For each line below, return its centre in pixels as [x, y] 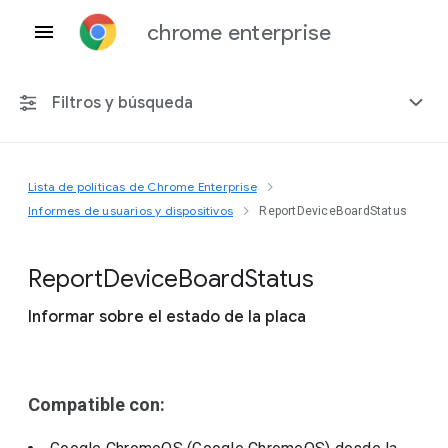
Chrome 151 [82, 241]
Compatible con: [97, 404]
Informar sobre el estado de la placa [167, 317]
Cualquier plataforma [112, 193]
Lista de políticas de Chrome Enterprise [142, 186]
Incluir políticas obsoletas [143, 350]
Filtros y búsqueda [122, 103]
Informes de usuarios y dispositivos [130, 210]
